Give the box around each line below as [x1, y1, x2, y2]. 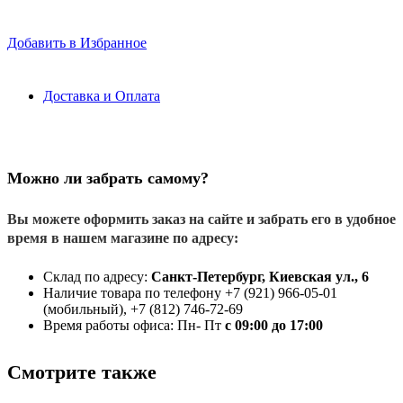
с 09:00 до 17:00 [225, 317, 323, 333]
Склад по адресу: [43, 268, 151, 284]
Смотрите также [7, 360, 157, 383]
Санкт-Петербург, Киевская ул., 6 [151, 268, 369, 284]
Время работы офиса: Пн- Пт [43, 317, 225, 333]
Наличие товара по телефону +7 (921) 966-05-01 [43, 284, 337, 300]
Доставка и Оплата [43, 87, 160, 103]
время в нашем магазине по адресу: [7, 229, 238, 246]
